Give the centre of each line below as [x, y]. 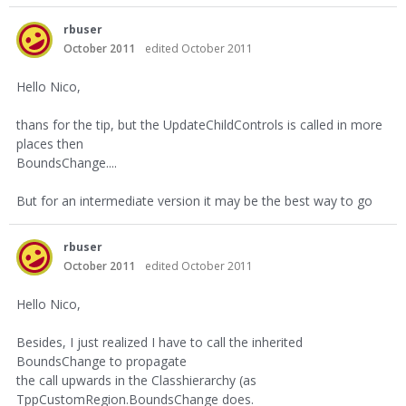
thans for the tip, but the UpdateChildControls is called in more [199, 125]
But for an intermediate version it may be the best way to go [194, 201]
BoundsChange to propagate [101, 361]
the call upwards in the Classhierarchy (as [136, 380]
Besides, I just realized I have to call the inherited [159, 342]
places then [50, 144]
